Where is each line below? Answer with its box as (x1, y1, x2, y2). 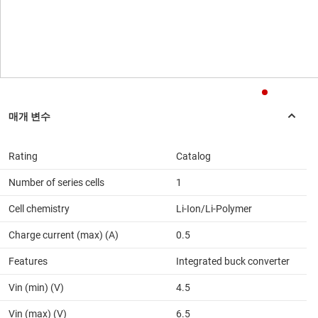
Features (9, 256, 48, 268)
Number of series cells (9, 177, 104, 189)
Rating (9, 150, 38, 163)
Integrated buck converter (176, 256, 290, 268)
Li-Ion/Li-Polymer (176, 203, 252, 215)
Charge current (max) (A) (9, 229, 119, 241)
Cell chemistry (9, 203, 70, 215)
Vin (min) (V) (9, 282, 64, 294)
